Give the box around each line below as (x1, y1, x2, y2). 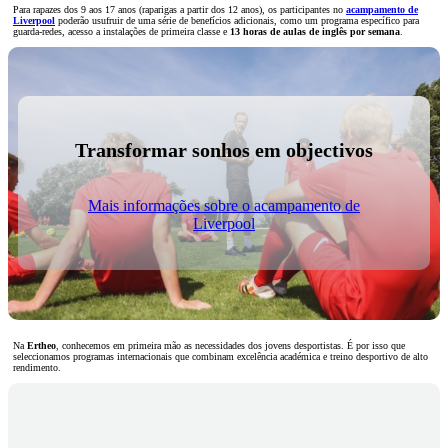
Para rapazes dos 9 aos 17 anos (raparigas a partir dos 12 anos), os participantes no (13, 3, 346, 15)
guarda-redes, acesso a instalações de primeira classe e (13, 25, 230, 37)
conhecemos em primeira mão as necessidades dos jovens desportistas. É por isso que (62, 339, 405, 351)
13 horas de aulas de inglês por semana (230, 25, 400, 37)
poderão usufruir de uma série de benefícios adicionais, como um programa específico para (55, 14, 419, 26)
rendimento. (13, 361, 61, 373)
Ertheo (27, 339, 56, 351)
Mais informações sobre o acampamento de (88, 196, 360, 214)
